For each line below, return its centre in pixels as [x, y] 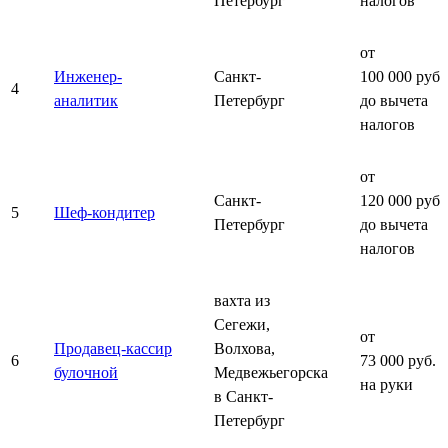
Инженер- [88, 76]
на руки [386, 384]
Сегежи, [242, 324]
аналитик [86, 100]
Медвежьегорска [271, 372]
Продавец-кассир [113, 348]
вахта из [242, 300]
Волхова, [244, 348]
